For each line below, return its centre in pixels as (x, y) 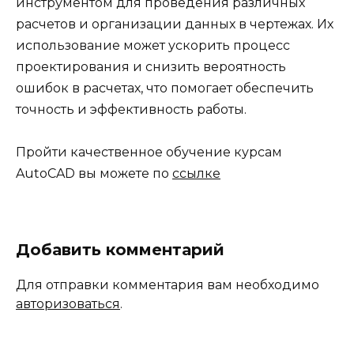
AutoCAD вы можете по (94, 174)
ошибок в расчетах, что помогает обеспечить (165, 88)
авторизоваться (68, 304)
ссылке (196, 174)
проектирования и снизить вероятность (151, 66)
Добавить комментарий (120, 250)
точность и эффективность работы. (131, 109)
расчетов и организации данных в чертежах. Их (175, 24)
